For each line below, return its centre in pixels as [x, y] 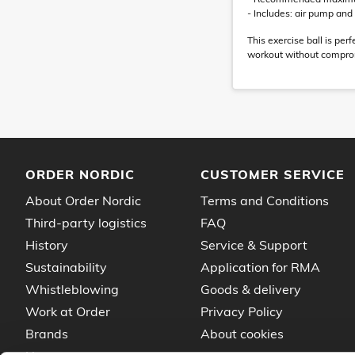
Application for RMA [260, 267]
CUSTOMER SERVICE [273, 174]
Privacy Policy [242, 311]
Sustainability [66, 267]
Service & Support [254, 245]
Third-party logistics [86, 223]
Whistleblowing [72, 289]
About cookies [242, 334]
